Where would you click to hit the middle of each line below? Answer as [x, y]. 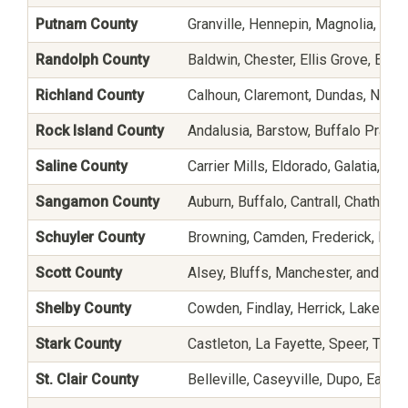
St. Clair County [87, 379]
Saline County [82, 166]
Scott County [79, 272]
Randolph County [92, 59]
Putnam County [87, 24]
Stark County [78, 343]
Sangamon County [97, 201]
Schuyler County [90, 237]
